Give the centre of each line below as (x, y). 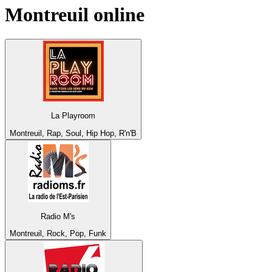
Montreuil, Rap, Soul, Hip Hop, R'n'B (73, 133)
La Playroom (73, 116)
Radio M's (58, 217)
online (117, 14)
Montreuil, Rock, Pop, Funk (58, 234)
